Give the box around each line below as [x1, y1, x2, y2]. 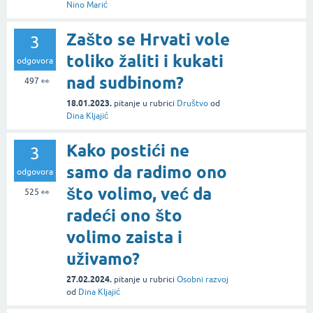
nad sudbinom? [66, 72, 184, 93]
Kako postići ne [66, 140, 189, 161]
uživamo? [66, 248, 140, 269]
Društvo [177, 98, 208, 108]
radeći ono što [66, 205, 182, 226]
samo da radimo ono [66, 161, 227, 182]
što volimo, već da [66, 183, 212, 204]
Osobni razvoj [177, 274, 228, 284]
